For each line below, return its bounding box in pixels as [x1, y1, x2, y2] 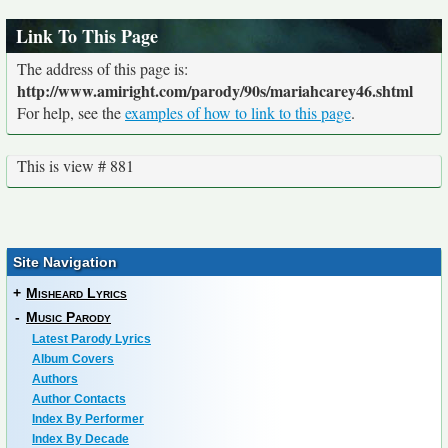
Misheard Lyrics [26, 285, 127, 302]
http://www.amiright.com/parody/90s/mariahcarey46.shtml [17, 79, 413, 103]
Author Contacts [32, 392, 126, 407]
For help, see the [17, 102, 125, 124]
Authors [32, 372, 78, 387]
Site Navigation [13, 254, 117, 271]
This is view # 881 [17, 155, 134, 177]
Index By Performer [32, 412, 144, 427]
